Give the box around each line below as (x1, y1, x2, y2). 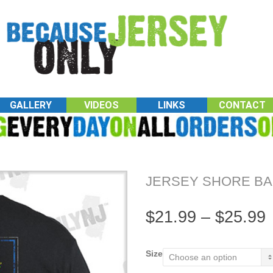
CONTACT (218, 99, 266, 111)
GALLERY (10, 99, 52, 111)
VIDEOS (83, 99, 119, 111)
